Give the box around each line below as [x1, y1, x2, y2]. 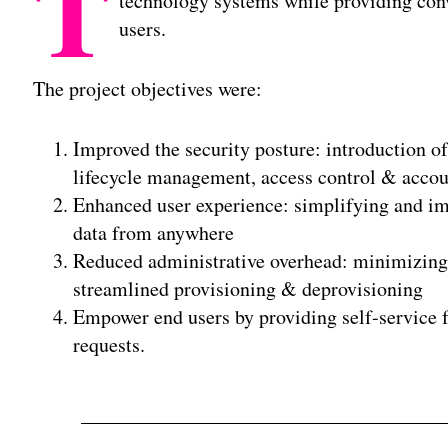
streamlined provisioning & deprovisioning [73, 275, 424, 303]
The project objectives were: [33, 75, 263, 103]
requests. [73, 331, 146, 359]
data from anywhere [73, 219, 235, 247]
